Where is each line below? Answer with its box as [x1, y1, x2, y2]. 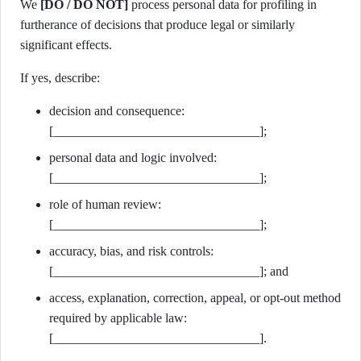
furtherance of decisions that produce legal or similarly [20, 18, 295, 31]
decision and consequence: [49, 104, 185, 118]
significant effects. [20, 38, 112, 52]
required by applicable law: [49, 311, 187, 325]
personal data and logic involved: [49, 151, 217, 164]
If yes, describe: [20, 71, 100, 85]
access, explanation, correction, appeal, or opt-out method [49, 291, 341, 305]
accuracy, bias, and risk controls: [49, 244, 214, 258]
